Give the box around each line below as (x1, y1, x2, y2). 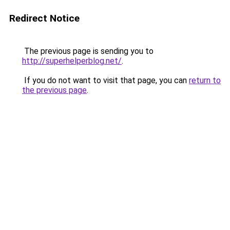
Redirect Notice (9, 12, 80, 24)
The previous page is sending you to (22, 46, 154, 56)
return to (189, 75, 221, 85)
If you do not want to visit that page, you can (22, 75, 189, 85)
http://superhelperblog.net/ (22, 56, 122, 66)
